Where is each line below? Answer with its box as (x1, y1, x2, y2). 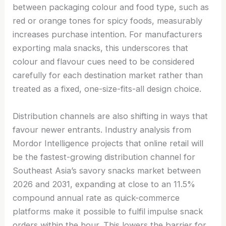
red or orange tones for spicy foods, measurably (13, 16, 203, 26)
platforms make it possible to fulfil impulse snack (13, 206, 203, 216)
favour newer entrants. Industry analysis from (13, 124, 192, 135)
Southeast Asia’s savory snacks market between (13, 165, 201, 176)
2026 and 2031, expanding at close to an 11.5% (13, 179, 196, 189)
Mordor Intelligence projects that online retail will (13, 138, 204, 148)
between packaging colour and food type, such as (13, 2, 209, 13)
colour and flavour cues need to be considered (13, 56, 195, 67)
